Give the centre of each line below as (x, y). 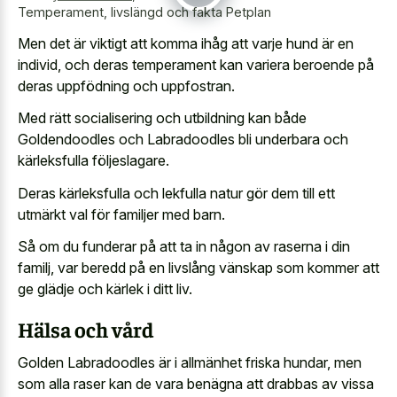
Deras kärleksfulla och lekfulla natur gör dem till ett (176, 193)
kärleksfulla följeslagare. (93, 160)
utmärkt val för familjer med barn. (121, 214)
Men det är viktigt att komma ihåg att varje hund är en (186, 43)
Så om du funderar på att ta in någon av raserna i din (184, 246)
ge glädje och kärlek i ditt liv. (105, 289)
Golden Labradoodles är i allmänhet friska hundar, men (190, 362)
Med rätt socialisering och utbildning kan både (162, 118)
